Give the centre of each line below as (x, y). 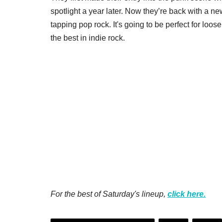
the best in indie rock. (88, 38)
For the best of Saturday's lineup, (109, 194)
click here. (187, 194)
